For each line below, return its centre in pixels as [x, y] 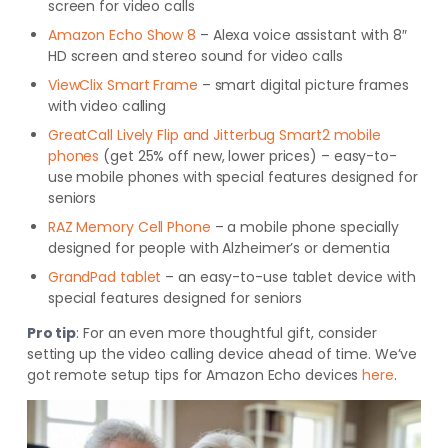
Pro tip [51, 333]
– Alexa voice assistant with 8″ [301, 35]
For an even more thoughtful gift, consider [230, 333]
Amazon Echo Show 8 [122, 35]
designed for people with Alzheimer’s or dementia [219, 248]
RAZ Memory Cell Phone [129, 227]
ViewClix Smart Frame [122, 85]
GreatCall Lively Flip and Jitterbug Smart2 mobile [214, 135]
